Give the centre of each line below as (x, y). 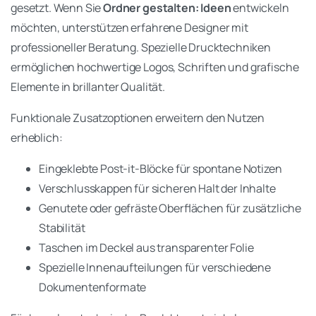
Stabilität (62, 228)
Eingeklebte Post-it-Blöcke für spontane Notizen (160, 169)
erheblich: (37, 138)
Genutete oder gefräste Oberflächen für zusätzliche (170, 208)
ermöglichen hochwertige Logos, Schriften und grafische (155, 67)
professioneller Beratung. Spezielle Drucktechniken (141, 48)
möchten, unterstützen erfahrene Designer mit (129, 28)
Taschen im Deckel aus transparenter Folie (146, 248)
